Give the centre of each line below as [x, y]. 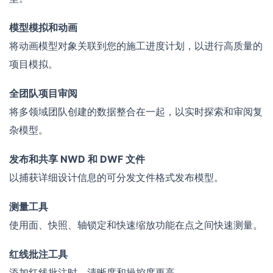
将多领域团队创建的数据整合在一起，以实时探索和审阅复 [136, 112]
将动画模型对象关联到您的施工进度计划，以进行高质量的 [136, 46]
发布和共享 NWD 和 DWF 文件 [77, 159]
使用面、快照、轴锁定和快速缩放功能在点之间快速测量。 [136, 225]
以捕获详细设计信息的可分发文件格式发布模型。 [116, 178]
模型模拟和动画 [43, 28]
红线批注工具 [38, 254]
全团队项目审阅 [43, 94]
